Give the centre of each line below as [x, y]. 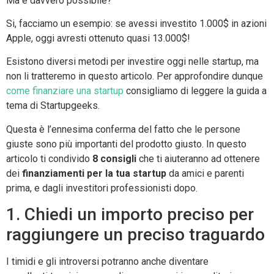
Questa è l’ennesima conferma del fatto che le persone [123, 129]
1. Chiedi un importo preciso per [130, 215]
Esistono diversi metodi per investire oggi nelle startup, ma [132, 62]
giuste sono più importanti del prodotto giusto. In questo [126, 144]
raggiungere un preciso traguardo [135, 235]
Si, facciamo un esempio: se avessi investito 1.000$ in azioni [136, 23]
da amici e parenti [205, 173]
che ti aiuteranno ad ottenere [198, 158]
